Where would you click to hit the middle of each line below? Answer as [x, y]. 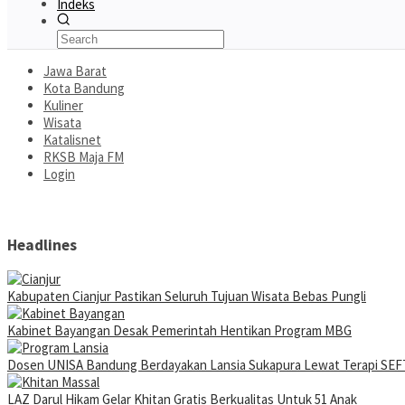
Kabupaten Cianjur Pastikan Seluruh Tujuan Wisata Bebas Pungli [187, 297]
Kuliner [63, 105]
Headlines [42, 245]
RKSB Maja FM [84, 157]
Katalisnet [72, 140]
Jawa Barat [75, 71]
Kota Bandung [84, 88]
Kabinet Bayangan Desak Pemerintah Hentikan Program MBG [179, 331]
